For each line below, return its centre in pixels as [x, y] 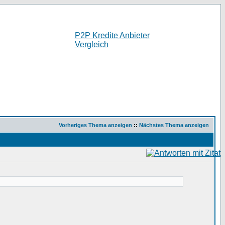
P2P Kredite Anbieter [112, 35]
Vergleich [91, 44]
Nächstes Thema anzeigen [174, 125]
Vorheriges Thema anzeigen [95, 125]
